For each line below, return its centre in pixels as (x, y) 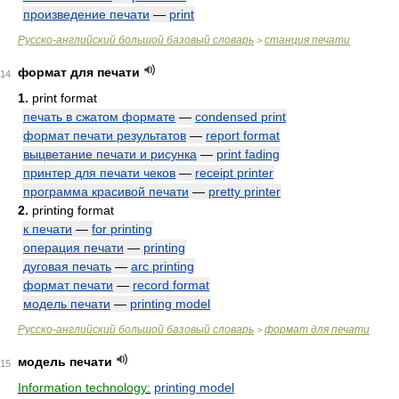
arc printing (163, 266)
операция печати (73, 248)
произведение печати (86, 14)
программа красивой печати (106, 191)
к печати (48, 229)
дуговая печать (67, 266)
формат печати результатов (105, 135)
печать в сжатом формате (99, 117)
